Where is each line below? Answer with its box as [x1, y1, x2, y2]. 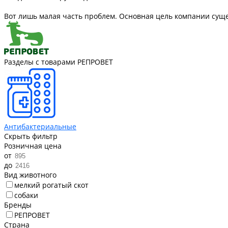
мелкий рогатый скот [14, 180, 89, 190]
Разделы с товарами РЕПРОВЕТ [4, 56, 113, 67]
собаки [14, 190, 38, 200]
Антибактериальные [4, 121, 76, 131]
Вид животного [4, 169, 56, 180]
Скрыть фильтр [4, 131, 58, 141]
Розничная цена [4, 140, 62, 151]
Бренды [4, 199, 32, 210]
